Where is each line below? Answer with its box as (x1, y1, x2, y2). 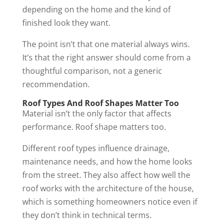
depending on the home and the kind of (22, 4, 170, 15)
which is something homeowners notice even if (22, 196, 197, 208)
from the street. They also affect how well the (22, 169, 190, 181)
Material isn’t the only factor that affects (22, 108, 171, 119)
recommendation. (22, 79, 90, 90)
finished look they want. (22, 17, 111, 29)
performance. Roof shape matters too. (22, 121, 166, 133)
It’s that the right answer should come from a (22, 52, 191, 63)
